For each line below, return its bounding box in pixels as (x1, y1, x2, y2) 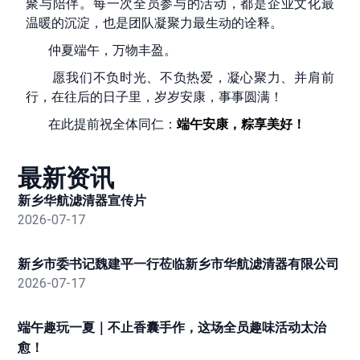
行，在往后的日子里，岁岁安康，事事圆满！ (26, 88, 284, 104)
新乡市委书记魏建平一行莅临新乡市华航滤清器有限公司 (18, 256, 340, 272)
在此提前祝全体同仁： (26, 116, 178, 132)
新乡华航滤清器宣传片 (18, 192, 147, 208)
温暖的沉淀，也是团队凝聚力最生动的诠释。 (26, 14, 284, 31)
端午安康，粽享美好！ (177, 116, 306, 132)
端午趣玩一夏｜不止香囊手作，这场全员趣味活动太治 (18, 319, 327, 335)
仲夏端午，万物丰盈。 (26, 42, 178, 58)
